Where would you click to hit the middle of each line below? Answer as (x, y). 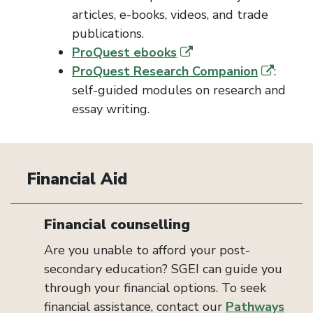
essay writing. (111, 109)
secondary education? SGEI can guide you (163, 269)
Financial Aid (77, 179)
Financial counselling (117, 225)
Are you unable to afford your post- (147, 250)
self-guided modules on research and (179, 90)
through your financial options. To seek (155, 288)
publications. (108, 34)
